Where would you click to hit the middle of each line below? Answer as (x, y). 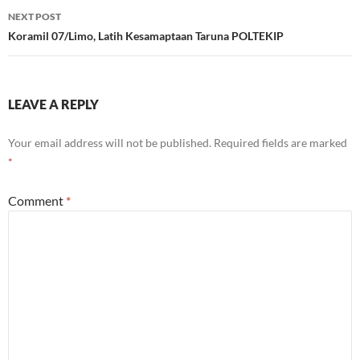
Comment (37, 201)
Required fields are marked (280, 143)
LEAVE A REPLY (53, 104)
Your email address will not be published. (110, 143)
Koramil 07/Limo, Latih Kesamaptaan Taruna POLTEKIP (146, 36)
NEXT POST (35, 17)
